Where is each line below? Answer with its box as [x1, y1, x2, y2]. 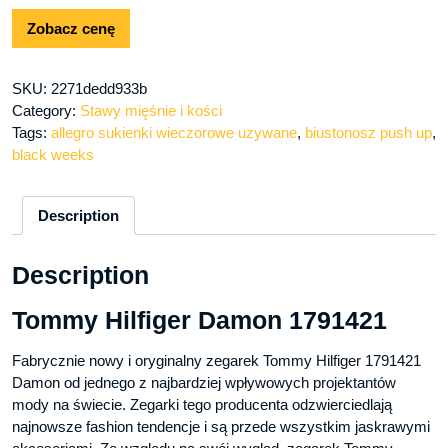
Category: [12, 102, 80, 120]
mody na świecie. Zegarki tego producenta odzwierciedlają [12, 395, 392, 413]
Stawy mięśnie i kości [80, 102, 222, 120]
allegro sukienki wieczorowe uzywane [51, 124, 297, 142]
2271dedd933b [51, 80, 147, 98]
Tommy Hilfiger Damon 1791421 [12, 305, 387, 334]
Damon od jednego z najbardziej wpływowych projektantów [12, 373, 396, 391]
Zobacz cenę [27, 20, 115, 38]
